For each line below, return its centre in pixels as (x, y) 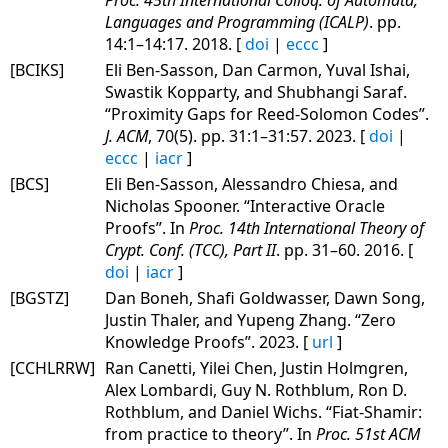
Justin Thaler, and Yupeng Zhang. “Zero (250, 319)
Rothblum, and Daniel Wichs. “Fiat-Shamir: (263, 411)
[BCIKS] (37, 69)
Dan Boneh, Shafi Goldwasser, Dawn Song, (265, 297)
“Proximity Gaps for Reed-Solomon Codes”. (267, 113)
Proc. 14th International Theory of (306, 227)
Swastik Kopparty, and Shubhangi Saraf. (256, 91)
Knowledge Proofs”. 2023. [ (208, 341)
